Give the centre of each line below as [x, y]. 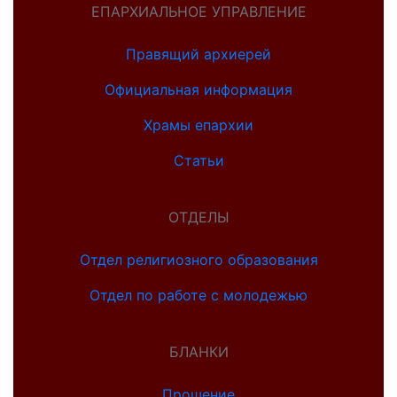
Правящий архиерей [198, 54]
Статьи [198, 161]
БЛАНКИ [198, 352]
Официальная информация [198, 90]
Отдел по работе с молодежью [198, 296]
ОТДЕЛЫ [198, 218]
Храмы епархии [198, 125]
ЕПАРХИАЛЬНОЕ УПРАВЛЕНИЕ [198, 12]
